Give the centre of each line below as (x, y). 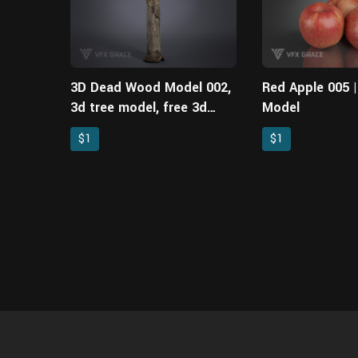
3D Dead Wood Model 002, (151, 87)
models (93, 127)
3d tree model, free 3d (139, 107)
